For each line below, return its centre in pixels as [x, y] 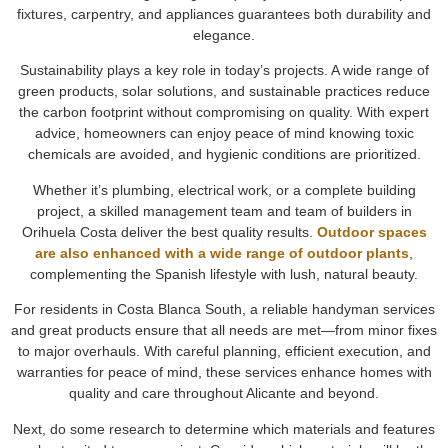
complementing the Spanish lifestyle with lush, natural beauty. [224, 273]
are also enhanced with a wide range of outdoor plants [222, 252]
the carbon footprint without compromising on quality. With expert [224, 112]
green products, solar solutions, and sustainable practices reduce [224, 91]
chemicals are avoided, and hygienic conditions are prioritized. [224, 154]
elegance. [224, 35]
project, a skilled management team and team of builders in [224, 210]
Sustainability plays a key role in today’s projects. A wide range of [224, 70]
